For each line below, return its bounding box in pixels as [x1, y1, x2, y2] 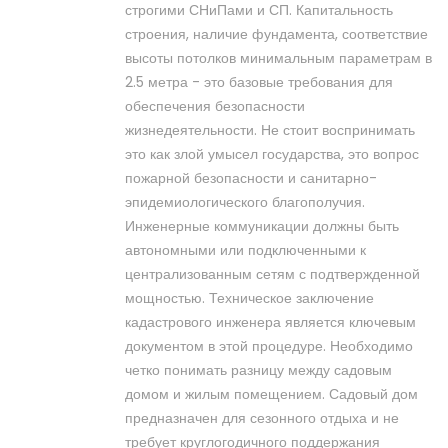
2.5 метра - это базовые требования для [125, 72, 393, 93]
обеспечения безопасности [125, 96, 305, 117]
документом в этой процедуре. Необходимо [125, 336, 413, 357]
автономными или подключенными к [125, 240, 366, 261]
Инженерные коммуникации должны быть [125, 216, 399, 237]
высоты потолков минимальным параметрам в [125, 48, 432, 69]
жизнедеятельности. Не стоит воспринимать [125, 120, 415, 141]
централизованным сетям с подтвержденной [125, 264, 420, 285]
